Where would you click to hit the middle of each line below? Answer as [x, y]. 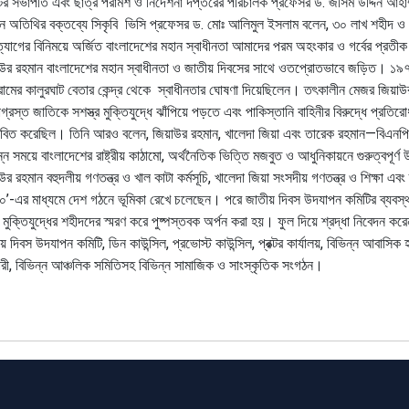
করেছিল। [42, 133]
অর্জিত [87, 46]
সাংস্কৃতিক [253, 265]
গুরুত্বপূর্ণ [378, 155]
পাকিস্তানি [269, 111]
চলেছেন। [197, 199]
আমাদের [250, 46]
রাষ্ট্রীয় [110, 155]
